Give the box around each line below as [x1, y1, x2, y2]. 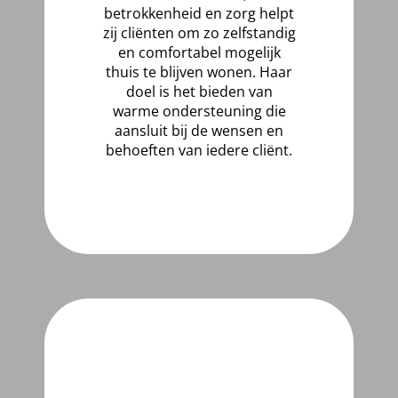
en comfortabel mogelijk [117, 43, 281, 62]
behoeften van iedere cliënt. [106, 140, 292, 160]
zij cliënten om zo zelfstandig [102, 23, 296, 43]
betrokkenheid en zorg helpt [104, 4, 294, 23]
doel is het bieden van [125, 82, 273, 101]
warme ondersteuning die [112, 101, 286, 121]
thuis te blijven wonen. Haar [106, 62, 292, 82]
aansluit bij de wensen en [115, 121, 283, 140]
